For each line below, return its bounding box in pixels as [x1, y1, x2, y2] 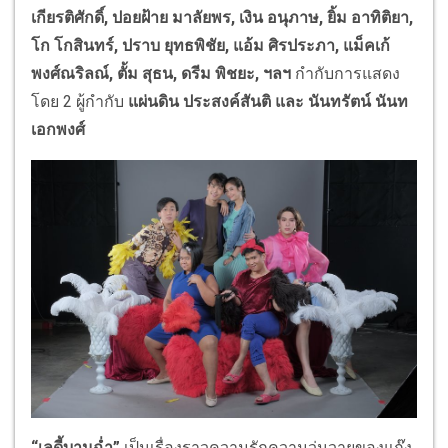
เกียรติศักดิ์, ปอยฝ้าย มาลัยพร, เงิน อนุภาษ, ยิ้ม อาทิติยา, [31, 8, 413, 28]
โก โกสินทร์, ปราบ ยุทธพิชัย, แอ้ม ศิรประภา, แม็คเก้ [31, 36, 390, 56]
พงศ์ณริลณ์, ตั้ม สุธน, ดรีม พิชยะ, [31, 64, 259, 84]
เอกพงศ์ [31, 120, 85, 140]
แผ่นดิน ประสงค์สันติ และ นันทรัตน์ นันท [128, 92, 408, 112]
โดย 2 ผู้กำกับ [31, 92, 128, 112]
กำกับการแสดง [291, 64, 400, 84]
